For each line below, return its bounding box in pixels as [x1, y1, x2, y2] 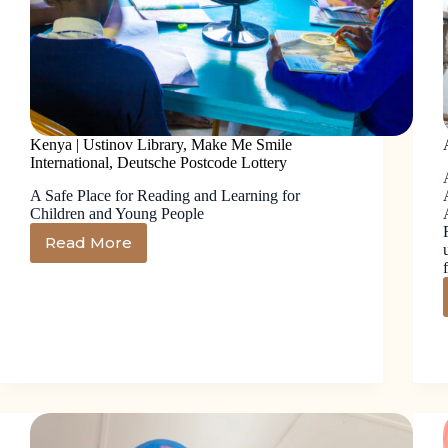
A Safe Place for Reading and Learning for [30, 186, 300, 204]
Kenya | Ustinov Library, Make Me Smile [30, 136, 292, 154]
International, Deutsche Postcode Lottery [30, 154, 287, 172]
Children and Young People [30, 204, 204, 222]
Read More [45, 233, 132, 253]
